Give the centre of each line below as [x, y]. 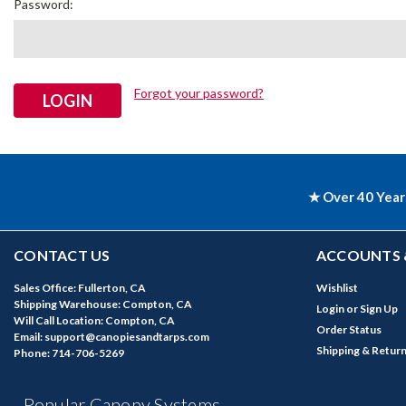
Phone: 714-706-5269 [69, 353]
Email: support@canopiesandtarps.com [111, 337]
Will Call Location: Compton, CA [94, 321]
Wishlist [337, 288]
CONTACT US [62, 256]
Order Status [348, 330]
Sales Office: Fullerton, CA [80, 288]
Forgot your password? [198, 93]
